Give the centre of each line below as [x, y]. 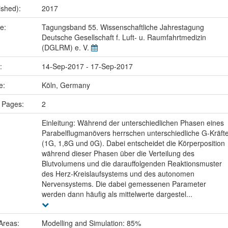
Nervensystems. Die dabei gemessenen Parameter [124, 184]
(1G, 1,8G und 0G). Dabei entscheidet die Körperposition [133, 143]
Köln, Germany [66, 85]
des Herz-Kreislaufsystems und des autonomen [118, 174]
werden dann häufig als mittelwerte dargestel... [117, 194]
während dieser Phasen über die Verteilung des [118, 153]
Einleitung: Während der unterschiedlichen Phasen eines [133, 123]
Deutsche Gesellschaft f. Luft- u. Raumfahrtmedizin [124, 37]
